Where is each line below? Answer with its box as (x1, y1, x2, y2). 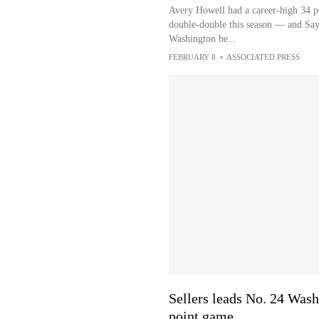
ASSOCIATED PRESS (226, 53, 300, 61)
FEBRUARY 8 (168, 53, 216, 61)
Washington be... (168, 33, 236, 44)
